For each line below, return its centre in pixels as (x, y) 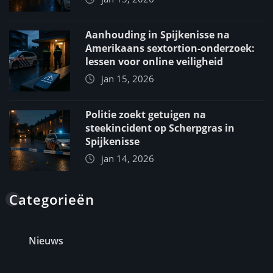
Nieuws (46, 241)
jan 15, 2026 (128, 79)
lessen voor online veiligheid (154, 62)
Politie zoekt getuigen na (146, 115)
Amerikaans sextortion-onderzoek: (170, 48)
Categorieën (52, 200)
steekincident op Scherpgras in (160, 128)
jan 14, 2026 (128, 159)
